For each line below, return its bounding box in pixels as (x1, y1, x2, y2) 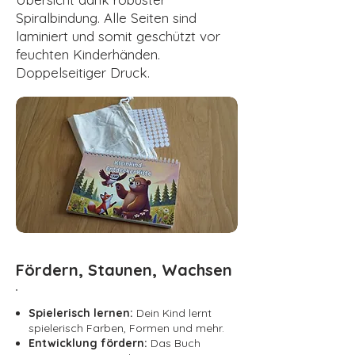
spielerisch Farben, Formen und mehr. (29, 320, 224, 335)
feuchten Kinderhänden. (16, 45, 160, 63)
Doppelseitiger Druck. (16, 63, 150, 81)
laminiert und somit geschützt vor (16, 27, 220, 44)
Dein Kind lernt (133, 305, 212, 320)
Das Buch (151, 335, 200, 350)
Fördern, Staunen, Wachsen (16, 259, 232, 280)
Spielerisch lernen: (29, 305, 133, 320)
